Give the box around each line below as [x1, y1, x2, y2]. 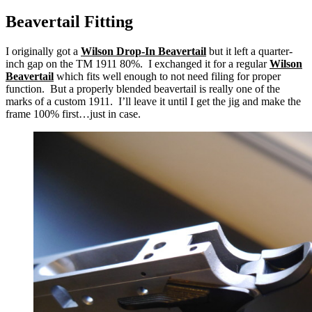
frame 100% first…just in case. [6, 108, 141, 120]
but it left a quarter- [209, 45, 292, 58]
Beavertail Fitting [6, 13, 133, 31]
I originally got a [6, 45, 81, 58]
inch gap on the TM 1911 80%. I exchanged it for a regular [6, 58, 270, 70]
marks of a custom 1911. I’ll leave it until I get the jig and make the [6, 95, 301, 108]
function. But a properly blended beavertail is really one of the [6, 83, 280, 95]
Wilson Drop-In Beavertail [81, 45, 206, 58]
